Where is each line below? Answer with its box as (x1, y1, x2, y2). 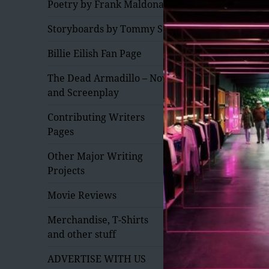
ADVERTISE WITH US (47, 252, 147, 265)
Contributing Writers (47, 110, 145, 124)
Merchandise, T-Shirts (47, 213, 149, 226)
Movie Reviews (47, 188, 117, 202)
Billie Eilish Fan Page (47, 46, 142, 60)
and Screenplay (47, 85, 119, 99)
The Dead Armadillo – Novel (47, 71, 177, 85)
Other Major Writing (47, 149, 144, 163)
